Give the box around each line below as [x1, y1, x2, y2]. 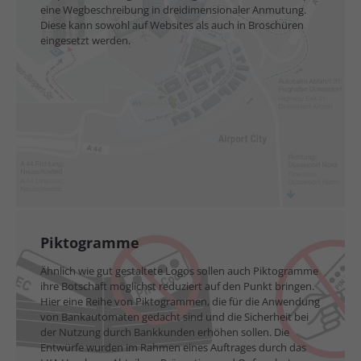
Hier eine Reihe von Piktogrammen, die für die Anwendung [40, 294, 320, 309]
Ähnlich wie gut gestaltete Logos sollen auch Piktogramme [40, 263, 318, 278]
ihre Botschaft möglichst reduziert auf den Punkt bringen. [40, 279, 314, 293]
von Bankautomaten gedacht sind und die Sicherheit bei [40, 309, 309, 324]
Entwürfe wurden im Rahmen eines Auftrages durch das [40, 340, 306, 355]
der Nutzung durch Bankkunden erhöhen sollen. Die [40, 325, 289, 339]
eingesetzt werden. [40, 33, 131, 48]
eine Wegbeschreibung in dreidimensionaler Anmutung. [40, 2, 306, 17]
